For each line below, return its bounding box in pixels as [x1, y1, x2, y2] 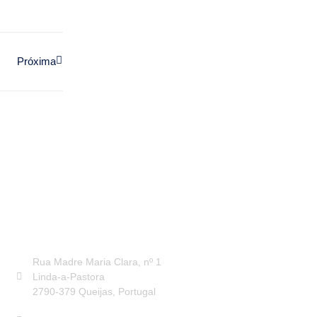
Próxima [17, 54, 56, 67]
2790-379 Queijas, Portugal [32, 285, 156, 297]
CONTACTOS [16, 235, 122, 255]
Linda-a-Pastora [32, 270, 105, 282]
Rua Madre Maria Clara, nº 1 [32, 255, 161, 267]
